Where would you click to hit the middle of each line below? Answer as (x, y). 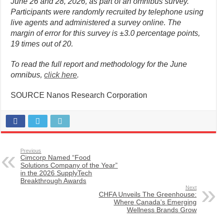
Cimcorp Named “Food (56, 158)
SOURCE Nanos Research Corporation (79, 95)
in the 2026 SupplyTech (56, 173)
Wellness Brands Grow (162, 210)
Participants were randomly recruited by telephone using (107, 12)
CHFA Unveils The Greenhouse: (147, 194)
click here (61, 75)
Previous (31, 151)
